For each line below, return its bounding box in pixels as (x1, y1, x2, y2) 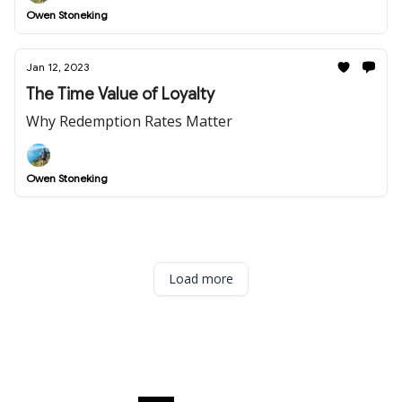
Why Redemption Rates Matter (26, 111, 232, 131)
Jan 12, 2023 (26, 60, 89, 74)
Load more (169, 270, 233, 287)
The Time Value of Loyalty (26, 84, 214, 104)
